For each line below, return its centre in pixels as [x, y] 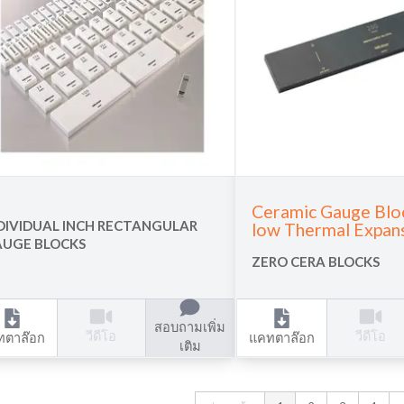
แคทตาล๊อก [281, 337]
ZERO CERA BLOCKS [315, 261]
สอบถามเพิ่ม [190, 326]
